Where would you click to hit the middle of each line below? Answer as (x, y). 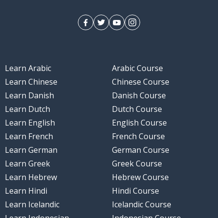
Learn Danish (29, 96)
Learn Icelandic (32, 205)
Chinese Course (141, 82)
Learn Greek (27, 164)
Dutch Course (137, 109)
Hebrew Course (140, 177)
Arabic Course (137, 68)
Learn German (31, 150)
